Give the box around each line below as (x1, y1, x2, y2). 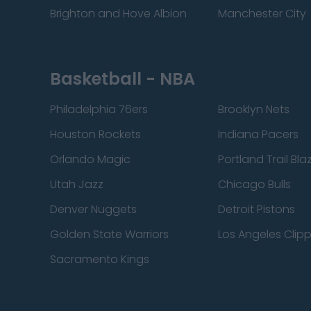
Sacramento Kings (50, 251, 149, 267)
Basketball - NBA (50, 67, 195, 90)
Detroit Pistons (218, 201, 296, 217)
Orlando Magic (50, 151, 131, 167)
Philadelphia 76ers (50, 101, 148, 117)
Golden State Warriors (50, 226, 169, 242)
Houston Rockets (50, 126, 141, 142)
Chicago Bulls (218, 176, 292, 192)
